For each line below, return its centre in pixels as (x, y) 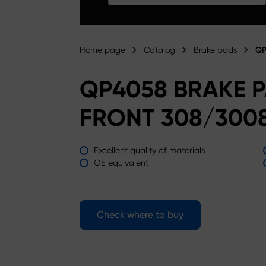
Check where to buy (140, 215)
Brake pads (215, 50)
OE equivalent (121, 163)
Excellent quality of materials (150, 150)
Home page (102, 50)
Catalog (159, 50)
